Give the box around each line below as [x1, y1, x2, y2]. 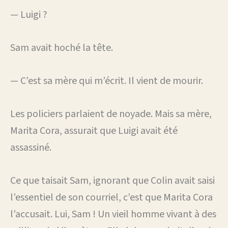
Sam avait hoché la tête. [10, 40, 113, 55]
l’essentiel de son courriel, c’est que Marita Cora [10, 190, 213, 205]
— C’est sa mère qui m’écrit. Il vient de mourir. [10, 73, 203, 88]
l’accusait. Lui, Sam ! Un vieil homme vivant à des [10, 207, 216, 221]
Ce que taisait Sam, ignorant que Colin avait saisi [10, 173, 215, 188]
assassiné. [10, 140, 51, 155]
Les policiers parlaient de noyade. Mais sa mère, [10, 106, 212, 121]
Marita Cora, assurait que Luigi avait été [10, 123, 178, 138]
